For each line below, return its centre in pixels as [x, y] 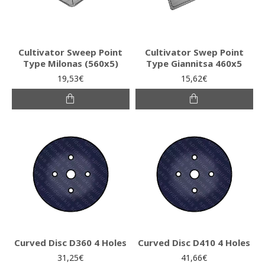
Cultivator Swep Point [194, 52]
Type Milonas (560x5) [70, 63]
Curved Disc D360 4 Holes [71, 242]
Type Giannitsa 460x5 [194, 63]
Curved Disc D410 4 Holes [194, 242]
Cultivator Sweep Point [71, 52]
